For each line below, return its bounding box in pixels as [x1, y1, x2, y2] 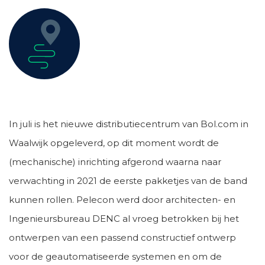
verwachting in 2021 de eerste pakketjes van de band [9, 175, 247, 186]
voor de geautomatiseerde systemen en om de [9, 251, 222, 262]
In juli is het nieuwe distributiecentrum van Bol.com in [9, 118, 248, 130]
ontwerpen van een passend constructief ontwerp [9, 232, 236, 243]
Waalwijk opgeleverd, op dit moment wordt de [9, 137, 219, 148]
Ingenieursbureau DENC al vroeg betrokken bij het [9, 213, 239, 224]
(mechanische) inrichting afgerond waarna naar [9, 156, 221, 167]
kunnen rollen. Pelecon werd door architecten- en [9, 194, 235, 205]
